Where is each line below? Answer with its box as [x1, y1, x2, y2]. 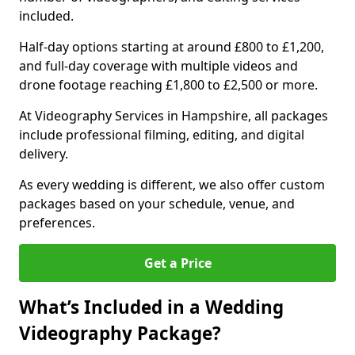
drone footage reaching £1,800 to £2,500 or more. [19, 76, 318, 94]
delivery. [19, 145, 71, 162]
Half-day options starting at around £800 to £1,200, [19, 38, 324, 55]
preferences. [19, 214, 95, 231]
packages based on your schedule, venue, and [19, 195, 295, 212]
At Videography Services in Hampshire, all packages [19, 107, 328, 124]
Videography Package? [19, 321, 221, 345]
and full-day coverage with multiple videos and [19, 57, 298, 74]
